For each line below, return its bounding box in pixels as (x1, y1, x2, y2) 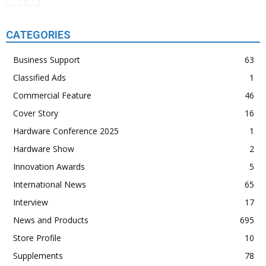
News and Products (13, 214, 88, 226)
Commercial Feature (13, 90, 91, 101)
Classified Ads (13, 72, 66, 83)
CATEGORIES (6, 28, 71, 41)
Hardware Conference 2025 (13, 125, 119, 137)
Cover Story (13, 107, 58, 119)
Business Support (13, 54, 80, 65)
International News (13, 179, 86, 190)
